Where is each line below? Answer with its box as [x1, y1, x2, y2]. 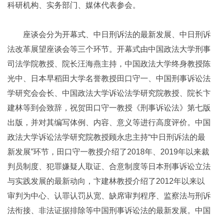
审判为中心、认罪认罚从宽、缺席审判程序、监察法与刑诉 [7, 191, 211, 200]
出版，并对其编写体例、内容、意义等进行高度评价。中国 [7, 118, 211, 127]
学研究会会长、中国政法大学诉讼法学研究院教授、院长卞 [7, 88, 211, 97]
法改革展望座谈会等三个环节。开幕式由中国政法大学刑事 [7, 44, 211, 53]
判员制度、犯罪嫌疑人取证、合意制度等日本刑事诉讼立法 [7, 162, 211, 171]
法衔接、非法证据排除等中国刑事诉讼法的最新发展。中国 [7, 206, 211, 215]
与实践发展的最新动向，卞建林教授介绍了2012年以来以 [7, 176, 205, 185]
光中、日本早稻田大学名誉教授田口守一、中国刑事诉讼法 [7, 74, 211, 83]
